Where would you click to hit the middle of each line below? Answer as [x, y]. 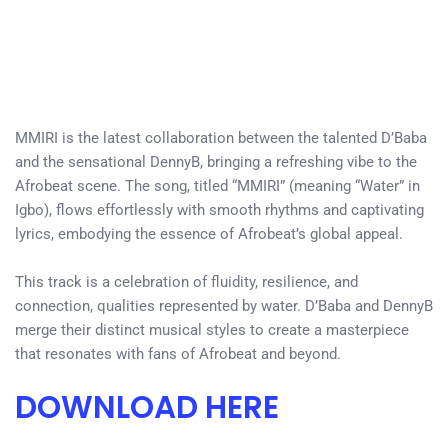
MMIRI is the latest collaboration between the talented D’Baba [221, 138]
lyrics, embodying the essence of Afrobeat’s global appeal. [209, 234]
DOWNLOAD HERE [147, 407]
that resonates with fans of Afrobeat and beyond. [178, 354]
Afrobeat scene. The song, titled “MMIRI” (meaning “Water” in [217, 186]
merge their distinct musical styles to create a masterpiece [212, 330]
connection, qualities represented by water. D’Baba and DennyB [224, 306]
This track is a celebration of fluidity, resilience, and [186, 282]
